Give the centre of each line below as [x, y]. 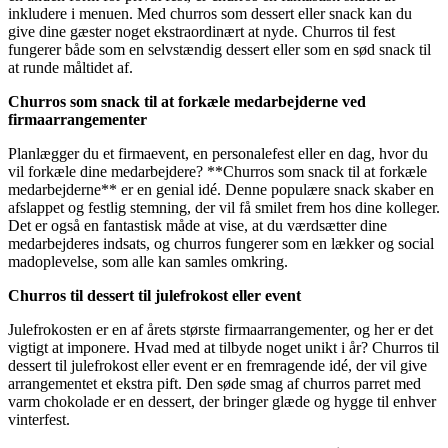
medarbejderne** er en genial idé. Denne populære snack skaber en [221, 190]
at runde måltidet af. [70, 68]
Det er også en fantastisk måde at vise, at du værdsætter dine [197, 226]
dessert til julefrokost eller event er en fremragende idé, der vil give [217, 366]
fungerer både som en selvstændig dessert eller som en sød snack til [219, 50]
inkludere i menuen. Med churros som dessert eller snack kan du [210, 14]
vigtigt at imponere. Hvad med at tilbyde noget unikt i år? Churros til [223, 348]
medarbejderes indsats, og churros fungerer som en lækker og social [221, 244]
